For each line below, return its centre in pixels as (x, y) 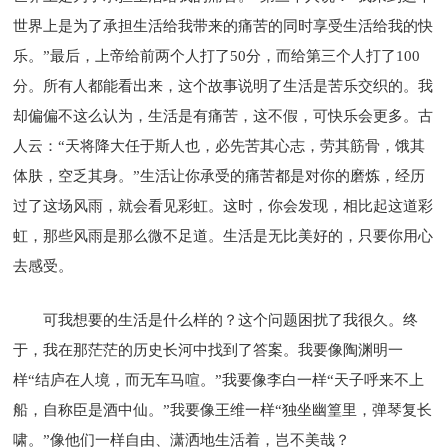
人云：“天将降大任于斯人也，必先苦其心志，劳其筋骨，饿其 (219, 145)
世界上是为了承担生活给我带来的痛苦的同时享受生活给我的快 (223, 25)
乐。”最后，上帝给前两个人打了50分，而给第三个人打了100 (217, 55)
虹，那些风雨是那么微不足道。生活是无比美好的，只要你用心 (223, 235)
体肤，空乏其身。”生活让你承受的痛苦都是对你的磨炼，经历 (219, 175)
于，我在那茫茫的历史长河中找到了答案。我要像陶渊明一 (208, 349)
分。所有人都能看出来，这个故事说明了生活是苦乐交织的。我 (223, 85)
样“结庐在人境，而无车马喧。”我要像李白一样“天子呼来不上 (219, 379)
